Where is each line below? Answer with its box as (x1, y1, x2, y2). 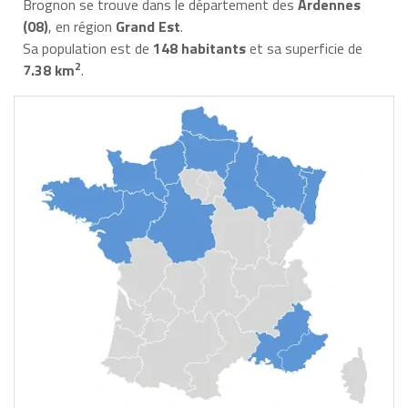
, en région (47, 15, 116, 37)
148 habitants (152, 36, 246, 59)
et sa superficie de (245, 36, 362, 59)
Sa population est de (22, 36, 153, 59)
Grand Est (115, 15, 180, 37)
